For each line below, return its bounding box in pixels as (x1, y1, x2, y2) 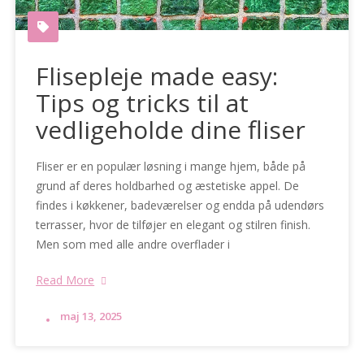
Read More (36, 272, 95, 288)
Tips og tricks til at (36, 86, 249, 120)
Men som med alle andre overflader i (36, 236, 231, 253)
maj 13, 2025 (60, 309, 123, 324)
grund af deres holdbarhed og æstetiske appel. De (36, 178, 300, 194)
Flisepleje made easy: (36, 59, 279, 93)
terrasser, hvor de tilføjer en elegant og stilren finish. (36, 217, 311, 233)
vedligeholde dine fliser (36, 113, 306, 147)
